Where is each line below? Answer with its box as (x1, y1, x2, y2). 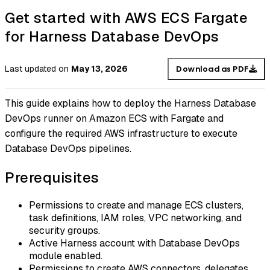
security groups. (29, 224, 100, 237)
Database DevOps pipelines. (5, 142, 131, 155)
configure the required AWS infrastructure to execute (5, 127, 237, 140)
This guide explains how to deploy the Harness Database (5, 97, 256, 110)
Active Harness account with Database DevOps (29, 237, 240, 250)
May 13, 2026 (71, 63, 128, 75)
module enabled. (29, 250, 102, 263)
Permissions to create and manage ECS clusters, (29, 199, 243, 212)
